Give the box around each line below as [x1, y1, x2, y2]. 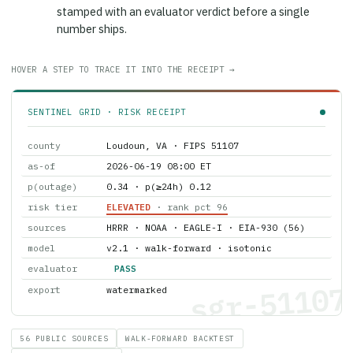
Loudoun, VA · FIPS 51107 [106, 128, 239, 141]
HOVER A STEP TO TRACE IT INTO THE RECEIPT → [11, 53, 236, 65]
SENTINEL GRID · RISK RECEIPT [28, 95, 187, 107]
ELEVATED [106, 190, 150, 203]
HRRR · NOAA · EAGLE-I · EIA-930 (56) [106, 210, 305, 223]
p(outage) [28, 169, 77, 182]
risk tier [28, 190, 77, 203]
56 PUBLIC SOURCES [20, 322, 109, 333]
